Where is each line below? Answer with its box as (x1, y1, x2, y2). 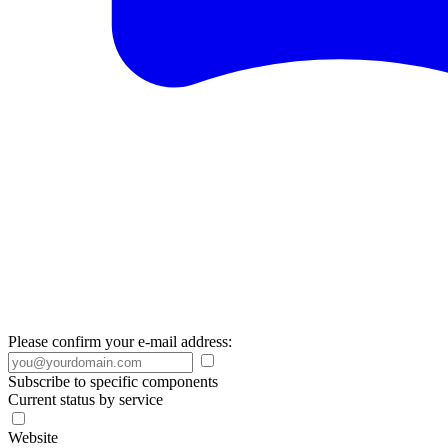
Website (8, 429, 58, 446)
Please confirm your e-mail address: (8, 333, 232, 350)
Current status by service (8, 391, 163, 408)
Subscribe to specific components (8, 373, 218, 390)
